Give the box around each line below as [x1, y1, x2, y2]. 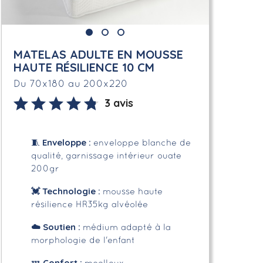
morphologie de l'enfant [31, 236, 135, 245]
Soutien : [40, 221, 83, 232]
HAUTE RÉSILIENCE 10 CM [13, 59, 154, 75]
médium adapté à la [82, 223, 171, 232]
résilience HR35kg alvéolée [31, 200, 148, 209]
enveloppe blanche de [93, 139, 191, 147]
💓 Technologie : [31, 185, 103, 197]
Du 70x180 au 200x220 [13, 79, 128, 89]
